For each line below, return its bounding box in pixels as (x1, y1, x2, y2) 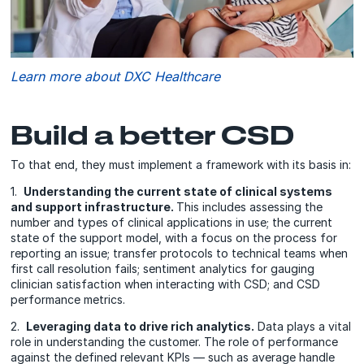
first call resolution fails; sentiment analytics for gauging (11, 262, 315, 276)
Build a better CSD (11, 119, 295, 150)
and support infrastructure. (11, 200, 177, 214)
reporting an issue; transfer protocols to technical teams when (11, 246, 349, 261)
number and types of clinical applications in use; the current (11, 215, 333, 230)
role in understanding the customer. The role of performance (11, 335, 339, 349)
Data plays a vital (258, 319, 352, 334)
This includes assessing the (176, 200, 323, 214)
